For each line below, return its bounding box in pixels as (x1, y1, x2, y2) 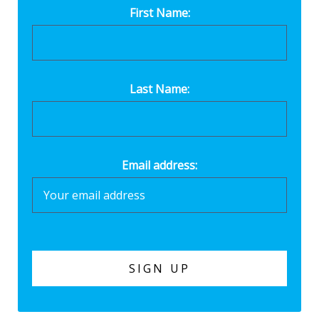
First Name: (129, 4, 190, 21)
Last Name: (130, 80, 189, 97)
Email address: (122, 157, 197, 173)
